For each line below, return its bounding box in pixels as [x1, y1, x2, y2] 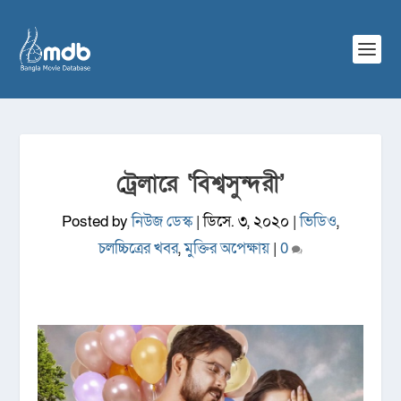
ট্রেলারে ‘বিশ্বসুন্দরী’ [115, 169, 286, 200]
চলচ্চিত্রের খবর [98, 238, 178, 259]
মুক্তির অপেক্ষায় [184, 238, 269, 259]
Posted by [62, 211, 132, 232]
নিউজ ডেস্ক [132, 211, 192, 232]
